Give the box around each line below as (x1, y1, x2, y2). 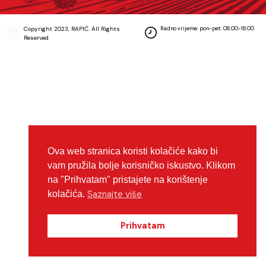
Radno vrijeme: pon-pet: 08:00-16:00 (160, 24, 254, 32)
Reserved (24, 33, 49, 42)
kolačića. (47, 188, 87, 199)
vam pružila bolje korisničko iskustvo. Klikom (47, 160, 235, 170)
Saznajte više (87, 188, 142, 200)
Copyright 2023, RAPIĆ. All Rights (24, 24, 120, 33)
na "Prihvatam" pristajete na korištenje (47, 174, 208, 185)
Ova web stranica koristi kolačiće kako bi (47, 145, 218, 156)
